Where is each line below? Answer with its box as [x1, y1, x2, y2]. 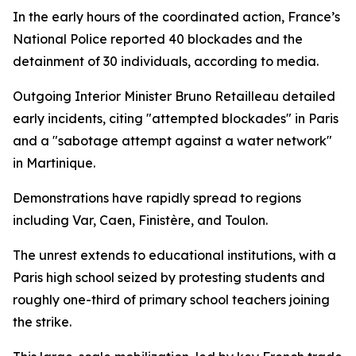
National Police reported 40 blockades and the [13, 31, 303, 47]
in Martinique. [13, 155, 95, 171]
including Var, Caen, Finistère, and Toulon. [13, 212, 268, 228]
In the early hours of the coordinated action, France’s [13, 9, 340, 25]
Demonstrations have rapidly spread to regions [13, 190, 301, 206]
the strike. [13, 314, 72, 330]
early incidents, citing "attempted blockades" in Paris [13, 110, 339, 126]
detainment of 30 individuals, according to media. [13, 53, 319, 69]
